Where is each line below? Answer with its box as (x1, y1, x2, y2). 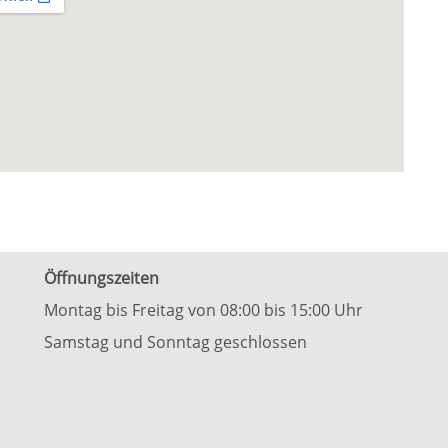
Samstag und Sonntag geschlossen (44, 331, 307, 353)
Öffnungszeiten (44, 267, 159, 289)
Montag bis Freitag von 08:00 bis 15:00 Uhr (44, 299, 363, 321)
